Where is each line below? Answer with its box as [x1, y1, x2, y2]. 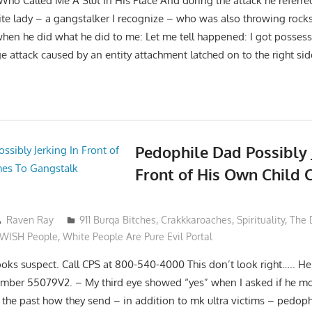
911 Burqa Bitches [79, 214, 156, 226]
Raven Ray [6, 214, 54, 226]
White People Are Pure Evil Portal [63, 231, 213, 243]
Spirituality [236, 214, 285, 226]
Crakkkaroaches [160, 214, 232, 226]
